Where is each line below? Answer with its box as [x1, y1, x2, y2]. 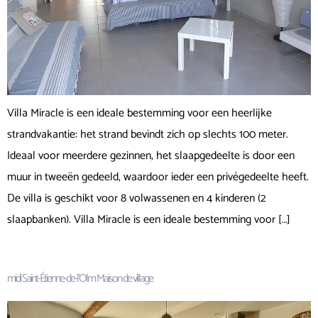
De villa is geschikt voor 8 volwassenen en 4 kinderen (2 [7, 188, 266, 208]
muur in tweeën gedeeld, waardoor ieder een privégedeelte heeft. [7, 167, 309, 187]
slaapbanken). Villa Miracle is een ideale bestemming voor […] [7, 209, 290, 229]
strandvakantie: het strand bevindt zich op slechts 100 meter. [7, 124, 288, 144]
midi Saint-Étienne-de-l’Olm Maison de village [7, 269, 153, 289]
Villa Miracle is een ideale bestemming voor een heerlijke [7, 103, 272, 123]
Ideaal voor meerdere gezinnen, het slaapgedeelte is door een [7, 146, 295, 165]
